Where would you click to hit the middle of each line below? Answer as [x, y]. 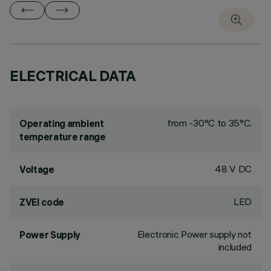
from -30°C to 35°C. [209, 123]
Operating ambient [62, 123]
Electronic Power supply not [194, 234]
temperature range [63, 137]
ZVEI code [42, 202]
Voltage [37, 169]
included [235, 247]
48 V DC [233, 169]
